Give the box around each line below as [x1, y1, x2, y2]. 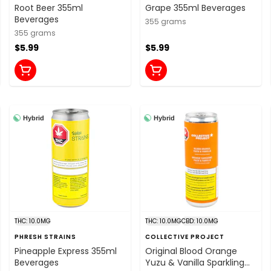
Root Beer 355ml [15, 1, 83, 14]
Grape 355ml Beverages [145, 1, 246, 14]
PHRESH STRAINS [15, 232, 76, 241]
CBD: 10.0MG [181, 216, 218, 226]
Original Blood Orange [145, 244, 237, 257]
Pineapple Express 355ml [15, 244, 117, 257]
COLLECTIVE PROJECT [145, 232, 224, 241]
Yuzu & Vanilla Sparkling [145, 256, 244, 269]
